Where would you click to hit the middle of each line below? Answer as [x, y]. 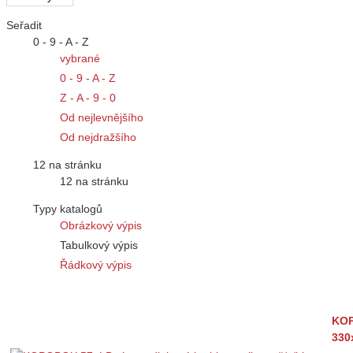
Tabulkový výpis [99, 245]
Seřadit [24, 26]
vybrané [80, 59]
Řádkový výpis [96, 265]
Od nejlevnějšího [102, 118]
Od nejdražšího [98, 137]
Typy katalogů [68, 209]
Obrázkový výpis [101, 226]
